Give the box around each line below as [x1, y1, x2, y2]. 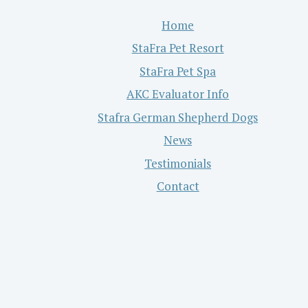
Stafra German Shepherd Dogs [98, 109, 258, 125]
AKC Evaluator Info [126, 86, 230, 102]
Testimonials [144, 155, 212, 171]
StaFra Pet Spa [140, 63, 217, 79]
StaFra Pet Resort [131, 40, 224, 56]
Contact [156, 178, 199, 195]
